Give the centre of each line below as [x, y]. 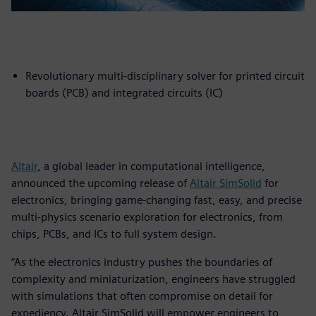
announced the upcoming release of [101, 183]
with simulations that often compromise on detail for [142, 296]
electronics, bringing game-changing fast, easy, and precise [157, 200]
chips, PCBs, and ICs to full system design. [114, 233]
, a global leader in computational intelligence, [151, 166]
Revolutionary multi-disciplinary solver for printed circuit [165, 75]
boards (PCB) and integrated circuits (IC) [124, 92]
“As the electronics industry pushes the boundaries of [142, 262]
